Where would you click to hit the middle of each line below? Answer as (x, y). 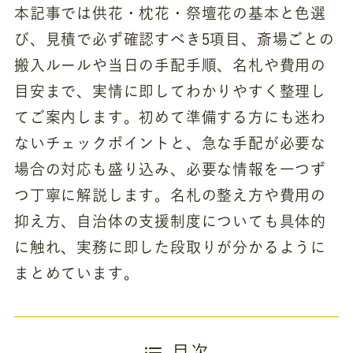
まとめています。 (76, 273)
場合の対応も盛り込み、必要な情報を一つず (170, 169)
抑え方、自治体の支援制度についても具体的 (170, 221)
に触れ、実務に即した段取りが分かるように (170, 247)
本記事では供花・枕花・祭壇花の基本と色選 (170, 13)
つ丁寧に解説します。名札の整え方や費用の (170, 195)
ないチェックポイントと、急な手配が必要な (170, 143)
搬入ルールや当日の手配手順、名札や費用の (170, 65)
